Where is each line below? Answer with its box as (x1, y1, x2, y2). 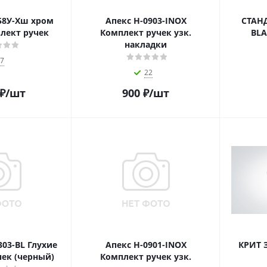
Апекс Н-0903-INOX (105, 15, 187, 26)
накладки (125, 39, 167, 50)
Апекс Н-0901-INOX (105, 239, 187, 250)
